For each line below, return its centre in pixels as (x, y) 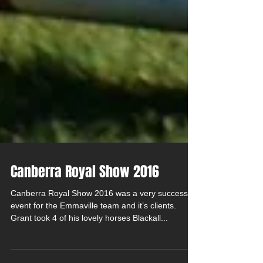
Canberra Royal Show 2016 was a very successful (104, 217)
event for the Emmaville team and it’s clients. (93, 229)
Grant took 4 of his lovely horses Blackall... (89, 241)
